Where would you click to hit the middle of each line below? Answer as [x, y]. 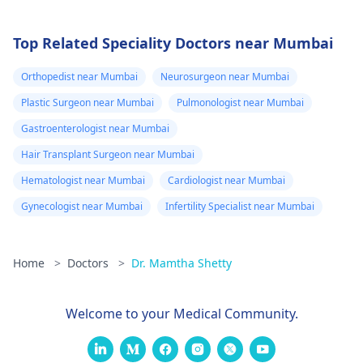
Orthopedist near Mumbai [79, 77]
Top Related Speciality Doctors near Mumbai [173, 43]
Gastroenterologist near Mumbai [95, 128]
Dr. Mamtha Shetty [181, 263]
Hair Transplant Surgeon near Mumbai [108, 154]
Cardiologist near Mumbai [226, 180]
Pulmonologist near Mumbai [240, 102]
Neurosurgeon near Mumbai [225, 77]
